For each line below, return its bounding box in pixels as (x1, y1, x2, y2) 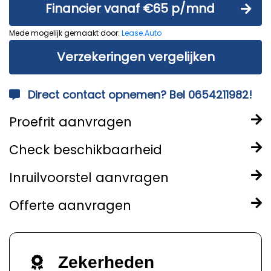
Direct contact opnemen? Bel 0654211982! (28, 87, 252, 102)
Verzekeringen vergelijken (56, 48, 215, 65)
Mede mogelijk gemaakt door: (9, 28, 122, 38)
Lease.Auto (122, 28, 162, 38)
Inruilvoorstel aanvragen (9, 169, 169, 186)
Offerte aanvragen (9, 197, 131, 214)
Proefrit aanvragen (9, 113, 132, 131)
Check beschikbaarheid (9, 141, 162, 158)
